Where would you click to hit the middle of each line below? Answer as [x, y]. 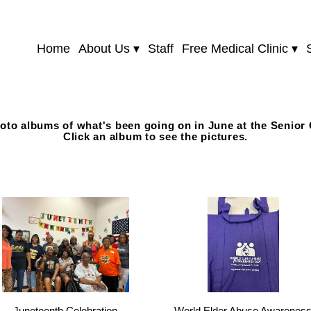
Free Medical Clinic [235, 49]
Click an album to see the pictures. [155, 136]
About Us [104, 49]
